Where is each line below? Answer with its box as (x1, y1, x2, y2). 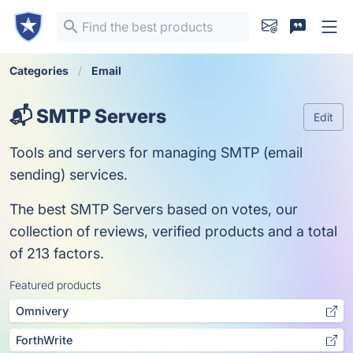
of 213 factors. (9, 245, 104, 262)
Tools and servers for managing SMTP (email (9, 144, 303, 161)
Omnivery (16, 304, 69, 318)
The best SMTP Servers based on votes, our (9, 201, 298, 217)
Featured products (9, 278, 101, 292)
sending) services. (9, 166, 128, 183)
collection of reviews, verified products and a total (9, 223, 337, 240)
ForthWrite (16, 333, 72, 347)
